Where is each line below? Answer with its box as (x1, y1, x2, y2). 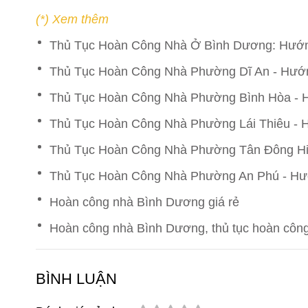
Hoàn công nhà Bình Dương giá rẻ (49, 195, 239, 209)
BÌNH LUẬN (36, 269, 117, 287)
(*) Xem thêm (36, 12, 109, 26)
